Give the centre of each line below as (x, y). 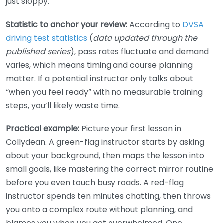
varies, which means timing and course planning (99, 65)
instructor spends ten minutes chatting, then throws (108, 196)
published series (38, 52)
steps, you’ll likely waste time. (63, 106)
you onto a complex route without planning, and (99, 210)
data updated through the (145, 38)
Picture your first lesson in (130, 129)
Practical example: (43, 129)
